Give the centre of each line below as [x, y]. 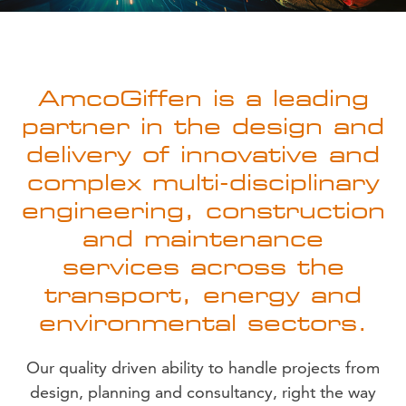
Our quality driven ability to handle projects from [203, 367]
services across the [203, 266]
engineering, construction [203, 210]
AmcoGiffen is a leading [203, 98]
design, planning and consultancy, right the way [203, 392]
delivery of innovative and [203, 154]
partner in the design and [203, 126]
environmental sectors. [203, 323]
